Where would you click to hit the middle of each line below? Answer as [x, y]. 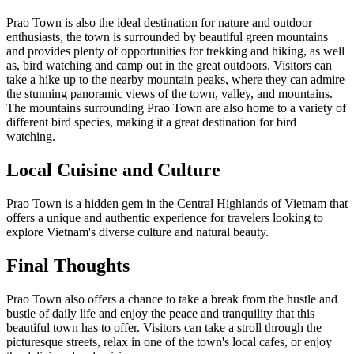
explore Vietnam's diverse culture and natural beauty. [137, 232]
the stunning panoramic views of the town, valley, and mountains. [169, 93]
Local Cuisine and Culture [113, 169]
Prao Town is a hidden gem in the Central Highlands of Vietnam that [177, 203]
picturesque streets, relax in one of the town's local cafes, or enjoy [169, 341]
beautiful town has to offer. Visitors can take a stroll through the [164, 327]
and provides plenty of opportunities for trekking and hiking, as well [175, 51]
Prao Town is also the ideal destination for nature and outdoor [159, 22]
